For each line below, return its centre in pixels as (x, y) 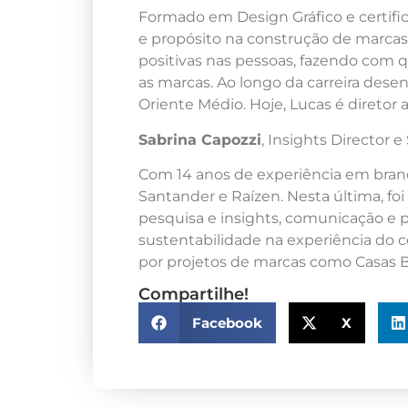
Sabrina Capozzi (200, 139)
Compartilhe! (194, 295)
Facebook (227, 322)
